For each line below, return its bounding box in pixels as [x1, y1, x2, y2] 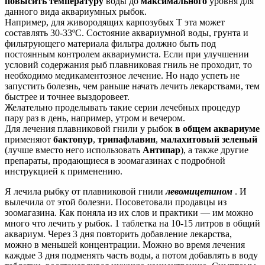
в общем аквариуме [175, 124, 260, 134]
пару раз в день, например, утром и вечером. [5, 113, 185, 124]
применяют [5, 134, 53, 145]
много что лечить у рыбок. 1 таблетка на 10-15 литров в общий [5, 218, 260, 229]
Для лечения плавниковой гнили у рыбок [5, 124, 175, 134]
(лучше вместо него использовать [5, 145, 143, 156]
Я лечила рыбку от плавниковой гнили [5, 186, 166, 197]
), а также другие [180, 145, 248, 156]
